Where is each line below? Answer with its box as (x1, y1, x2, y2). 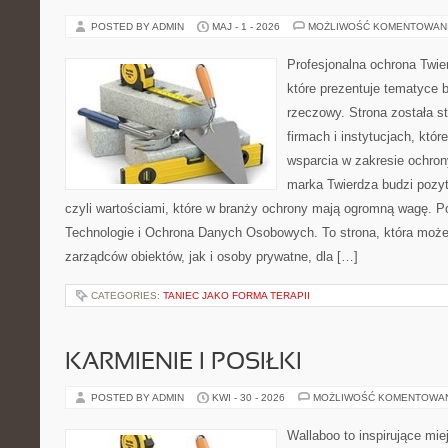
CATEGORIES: (91, 290, 163, 301)
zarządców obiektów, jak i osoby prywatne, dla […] (65, 249, 358, 264)
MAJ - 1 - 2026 (212, 21, 280, 32)
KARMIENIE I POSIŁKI (65, 352, 302, 374)
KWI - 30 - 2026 (212, 392, 285, 403)
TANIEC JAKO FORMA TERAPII (163, 290, 310, 301)
